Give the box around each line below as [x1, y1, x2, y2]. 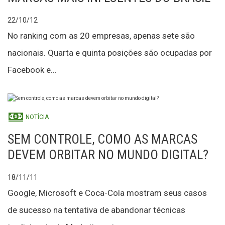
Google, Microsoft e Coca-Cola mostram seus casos [8, 188, 207, 198]
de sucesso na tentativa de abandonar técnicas [8, 205, 185, 215]
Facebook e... [8, 65, 57, 75]
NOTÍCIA [24, 114, 49, 121]
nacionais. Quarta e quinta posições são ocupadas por [8, 48, 212, 58]
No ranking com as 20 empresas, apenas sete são [8, 31, 195, 41]
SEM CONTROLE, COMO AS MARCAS [8, 132, 197, 147]
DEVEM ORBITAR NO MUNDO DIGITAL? [8, 147, 208, 163]
